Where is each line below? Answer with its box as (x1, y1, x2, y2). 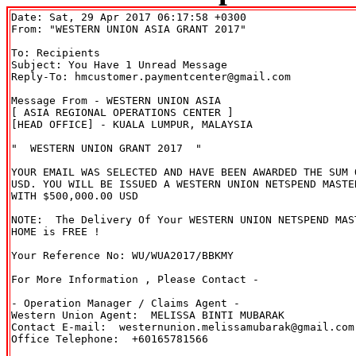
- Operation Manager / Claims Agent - (11, 296, 240, 309)
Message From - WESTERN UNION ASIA (11, 94, 221, 106)
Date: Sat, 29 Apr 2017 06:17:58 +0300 (11, 10, 246, 23)
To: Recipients (11, 46, 106, 59)
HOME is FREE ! (11, 225, 100, 238)
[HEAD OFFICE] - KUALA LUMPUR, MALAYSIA (11, 118, 253, 130)
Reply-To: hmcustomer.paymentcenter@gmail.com (11, 70, 291, 83)
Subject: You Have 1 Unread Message (11, 58, 227, 71)
